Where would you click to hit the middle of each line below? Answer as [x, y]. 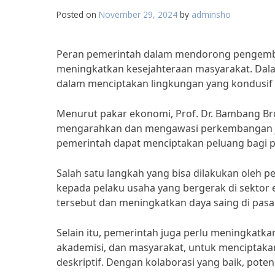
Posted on [78, 14]
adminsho [211, 14]
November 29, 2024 [138, 14]
